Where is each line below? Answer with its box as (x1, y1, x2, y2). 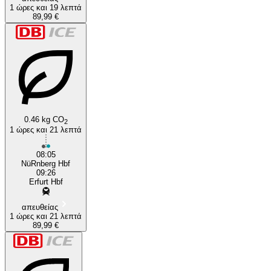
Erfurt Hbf (28, 177, 63, 186)
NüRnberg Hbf (21, 158, 70, 168)
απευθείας (21, 202, 58, 212)
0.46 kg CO (24, 114, 64, 124)
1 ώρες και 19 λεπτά (50, 2, 82, 12)
